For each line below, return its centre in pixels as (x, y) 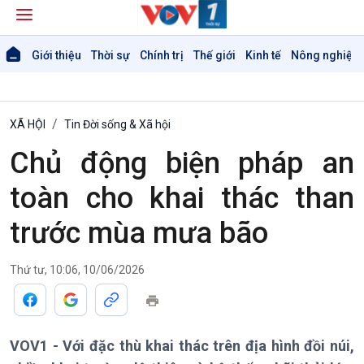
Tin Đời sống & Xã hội (117, 124)
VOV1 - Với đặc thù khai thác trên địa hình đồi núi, (182, 346)
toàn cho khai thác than (182, 198)
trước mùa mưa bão (139, 233)
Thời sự (111, 55)
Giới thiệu (57, 55)
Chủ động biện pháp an (182, 163)
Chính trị (162, 55)
